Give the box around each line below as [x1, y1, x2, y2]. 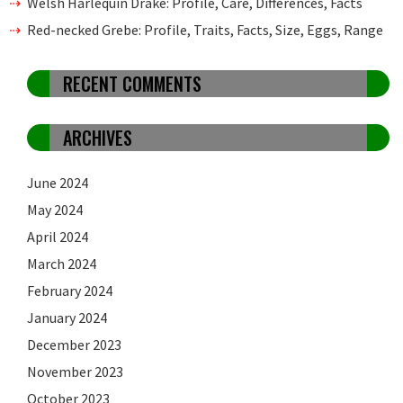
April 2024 [27, 228, 88, 246]
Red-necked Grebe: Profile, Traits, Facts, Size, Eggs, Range [27, 21, 383, 40]
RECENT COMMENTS [63, 70, 201, 98]
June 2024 [27, 174, 88, 193]
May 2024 [27, 201, 83, 219]
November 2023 [27, 363, 123, 381]
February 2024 [27, 282, 112, 300]
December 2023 [27, 336, 121, 354]
